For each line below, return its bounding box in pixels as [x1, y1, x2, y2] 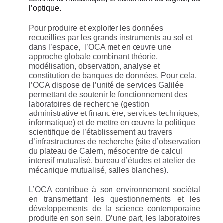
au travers [137, 127, 172, 136]
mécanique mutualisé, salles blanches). [29, 165, 168, 174]
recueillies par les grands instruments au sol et [29, 33, 192, 42]
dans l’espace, [29, 42, 80, 51]
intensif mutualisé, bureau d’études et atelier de [29, 156, 195, 165]
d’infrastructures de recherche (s [29, 137, 142, 146]
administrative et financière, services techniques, [29, 109, 200, 117]
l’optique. [29, 3, 61, 12]
